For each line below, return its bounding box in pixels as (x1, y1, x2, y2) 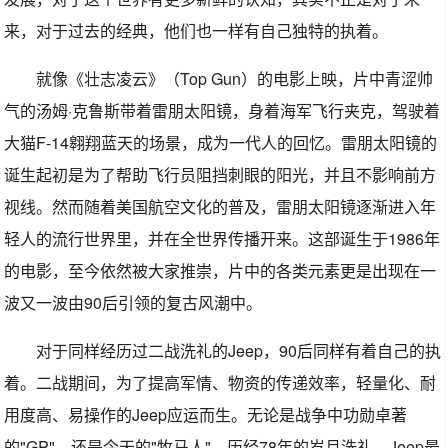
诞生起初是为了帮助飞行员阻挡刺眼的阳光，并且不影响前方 (4, 163, 437, 186)
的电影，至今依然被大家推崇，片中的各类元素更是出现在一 (4, 259, 437, 282)
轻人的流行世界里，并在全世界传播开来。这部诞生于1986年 (4, 227, 441, 250)
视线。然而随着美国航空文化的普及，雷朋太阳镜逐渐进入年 (4, 195, 437, 218)
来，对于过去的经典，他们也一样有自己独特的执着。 (4, 19, 389, 42)
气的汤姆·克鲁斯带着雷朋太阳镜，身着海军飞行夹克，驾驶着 (4, 99, 441, 122)
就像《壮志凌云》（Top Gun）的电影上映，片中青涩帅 (36, 67, 434, 90)
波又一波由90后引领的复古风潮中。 (4, 291, 263, 314)
